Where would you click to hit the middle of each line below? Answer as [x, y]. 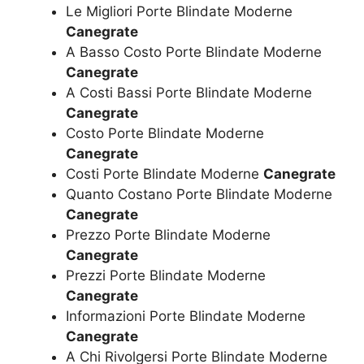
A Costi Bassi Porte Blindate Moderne [189, 92]
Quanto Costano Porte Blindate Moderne [199, 194]
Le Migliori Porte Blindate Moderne [179, 11]
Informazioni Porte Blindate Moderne [186, 316]
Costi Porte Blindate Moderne [165, 173]
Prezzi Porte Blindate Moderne [166, 275]
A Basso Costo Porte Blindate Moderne [194, 52]
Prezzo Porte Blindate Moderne [168, 234]
